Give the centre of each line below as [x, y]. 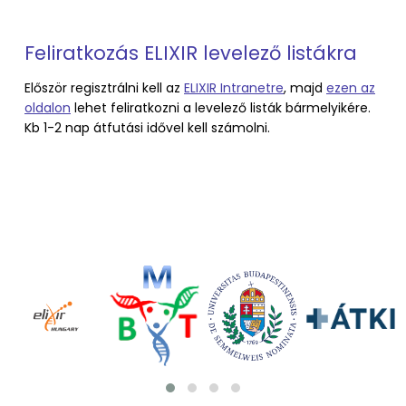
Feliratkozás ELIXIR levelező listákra [191, 53]
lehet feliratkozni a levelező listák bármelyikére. [221, 108]
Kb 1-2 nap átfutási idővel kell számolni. [147, 128]
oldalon [48, 108]
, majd [305, 88]
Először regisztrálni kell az [104, 88]
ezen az [351, 88]
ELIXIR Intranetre [234, 88]
